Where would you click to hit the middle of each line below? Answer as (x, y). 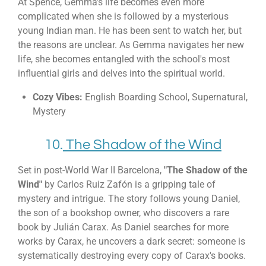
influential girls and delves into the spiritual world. (121, 73)
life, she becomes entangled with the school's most (124, 59)
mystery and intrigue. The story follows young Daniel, (129, 199)
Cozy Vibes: (57, 97)
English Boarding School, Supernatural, (165, 97)
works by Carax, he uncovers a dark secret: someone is (132, 242)
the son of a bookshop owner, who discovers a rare (123, 213)
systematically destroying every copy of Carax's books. (132, 256)
